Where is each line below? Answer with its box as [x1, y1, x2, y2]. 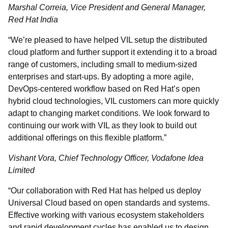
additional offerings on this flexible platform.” [8, 133, 166, 142]
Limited [8, 166, 35, 175]
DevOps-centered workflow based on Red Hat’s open [8, 84, 200, 93]
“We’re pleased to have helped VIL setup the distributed [8, 36, 207, 44]
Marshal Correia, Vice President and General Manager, [8, 3, 206, 12]
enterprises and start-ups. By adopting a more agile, [8, 72, 193, 81]
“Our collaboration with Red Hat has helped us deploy [8, 186, 201, 195]
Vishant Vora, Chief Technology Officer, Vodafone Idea [8, 154, 204, 162]
